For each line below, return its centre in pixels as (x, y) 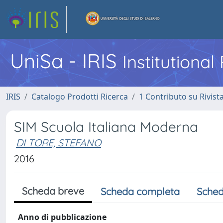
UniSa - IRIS (66, 61)
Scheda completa (140, 191)
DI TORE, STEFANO (58, 143)
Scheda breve (53, 191)
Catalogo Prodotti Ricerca (80, 97)
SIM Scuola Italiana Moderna (106, 127)
